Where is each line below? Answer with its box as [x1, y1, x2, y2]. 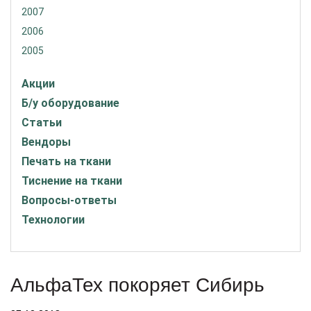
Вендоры [22, 135, 71, 149]
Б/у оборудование [22, 96, 119, 110]
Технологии [22, 213, 85, 226]
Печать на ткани [22, 155, 111, 168]
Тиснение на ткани [22, 174, 122, 187]
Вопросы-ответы [22, 194, 117, 207]
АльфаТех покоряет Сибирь [10, 274, 264, 296]
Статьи [22, 116, 62, 129]
